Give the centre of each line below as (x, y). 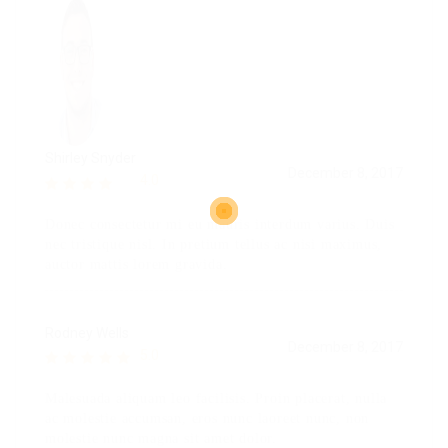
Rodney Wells (87, 332)
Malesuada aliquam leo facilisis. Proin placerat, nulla (216, 399)
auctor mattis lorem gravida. (136, 264)
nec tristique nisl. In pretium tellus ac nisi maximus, (214, 244)
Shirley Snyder (90, 158)
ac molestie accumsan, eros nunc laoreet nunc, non (207, 419)
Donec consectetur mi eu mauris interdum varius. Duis (220, 224)
